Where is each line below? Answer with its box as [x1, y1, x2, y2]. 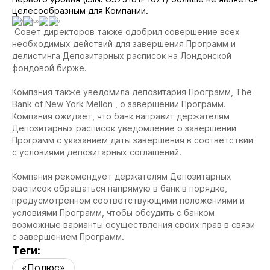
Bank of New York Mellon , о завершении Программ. [12, 99, 226, 109]
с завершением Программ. [12, 231, 124, 242]
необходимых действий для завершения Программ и [12, 39, 236, 49]
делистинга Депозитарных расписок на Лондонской [12, 51, 231, 61]
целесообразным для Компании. [12, 5, 148, 16]
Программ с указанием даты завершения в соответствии [12, 135, 253, 145]
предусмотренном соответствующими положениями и [12, 195, 245, 206]
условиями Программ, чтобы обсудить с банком [12, 207, 215, 218]
